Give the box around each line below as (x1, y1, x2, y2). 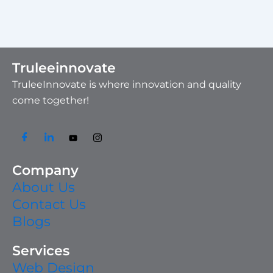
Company (12, 162, 79, 179)
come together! (12, 94, 89, 107)
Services (12, 243, 69, 260)
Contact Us (12, 196, 86, 213)
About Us (12, 179, 75, 196)
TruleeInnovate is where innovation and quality (12, 79, 241, 91)
